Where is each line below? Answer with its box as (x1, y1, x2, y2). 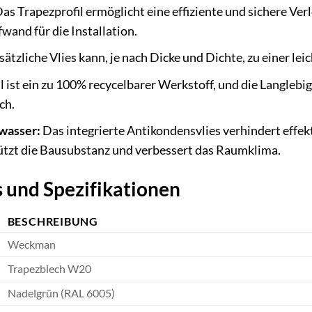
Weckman (7, 237, 56, 251)
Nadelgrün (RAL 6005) (7, 286, 115, 300)
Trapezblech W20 (7, 262, 91, 276)
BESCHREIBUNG (7, 214, 99, 228)
